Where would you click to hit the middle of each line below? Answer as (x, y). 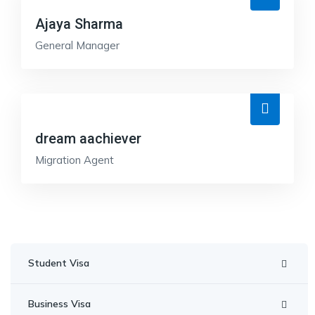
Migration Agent (75, 160)
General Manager (77, 45)
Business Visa (59, 304)
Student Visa (59, 263)
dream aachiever (88, 139)
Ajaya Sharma (79, 24)
